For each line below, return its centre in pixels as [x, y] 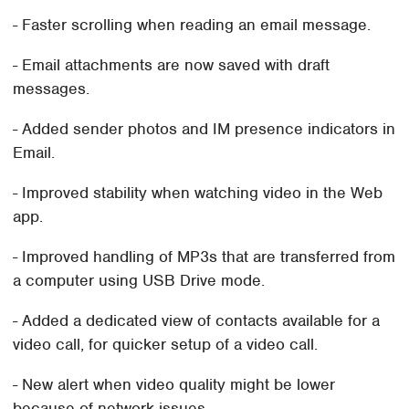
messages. [52, 88]
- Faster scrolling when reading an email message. [192, 24]
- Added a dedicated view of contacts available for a [197, 320]
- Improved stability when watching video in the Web [198, 192]
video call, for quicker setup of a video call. [166, 344]
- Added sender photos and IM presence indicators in [204, 128]
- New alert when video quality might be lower [174, 384]
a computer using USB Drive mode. [139, 280]
